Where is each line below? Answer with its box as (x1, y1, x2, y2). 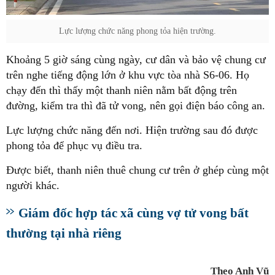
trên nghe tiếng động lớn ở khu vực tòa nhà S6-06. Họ (6, 69, 249, 82)
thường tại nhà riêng (6, 226, 122, 241)
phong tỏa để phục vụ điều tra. (6, 139, 142, 152)
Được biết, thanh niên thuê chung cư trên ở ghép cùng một (6, 164, 269, 177)
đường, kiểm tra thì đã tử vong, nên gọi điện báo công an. (6, 99, 265, 112)
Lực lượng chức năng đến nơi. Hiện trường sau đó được (6, 124, 258, 137)
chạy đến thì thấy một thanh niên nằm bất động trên (6, 84, 237, 97)
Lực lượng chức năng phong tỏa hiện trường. (59, 26, 216, 36)
